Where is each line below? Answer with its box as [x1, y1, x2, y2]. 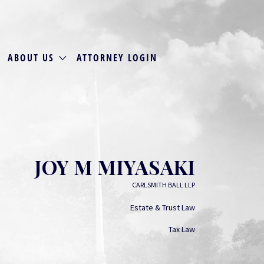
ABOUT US [8, 51, 55, 64]
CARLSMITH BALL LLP [132, 180, 195, 189]
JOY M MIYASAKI [35, 153, 195, 180]
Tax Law [169, 224, 195, 235]
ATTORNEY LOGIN [76, 51, 157, 64]
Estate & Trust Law [130, 202, 195, 213]
